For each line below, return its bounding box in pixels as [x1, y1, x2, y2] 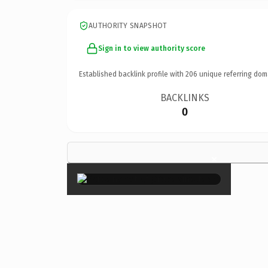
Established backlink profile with [79, 69, 185, 78]
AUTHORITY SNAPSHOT [89, 21, 167, 30]
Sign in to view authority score [98, 44, 205, 53]
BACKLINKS [160, 92, 210, 103]
